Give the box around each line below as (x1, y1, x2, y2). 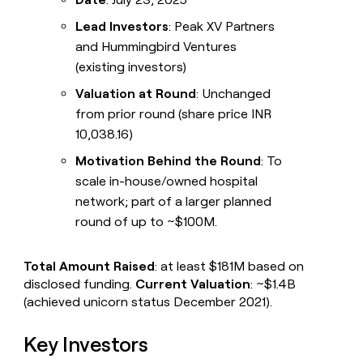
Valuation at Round (75, 86, 197, 102)
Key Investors (23, 332, 148, 357)
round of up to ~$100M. (75, 214, 218, 230)
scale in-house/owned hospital (75, 173, 258, 190)
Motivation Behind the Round (75, 153, 262, 169)
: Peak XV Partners (169, 19, 275, 35)
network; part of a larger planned (75, 194, 272, 210)
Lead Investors (75, 19, 169, 35)
